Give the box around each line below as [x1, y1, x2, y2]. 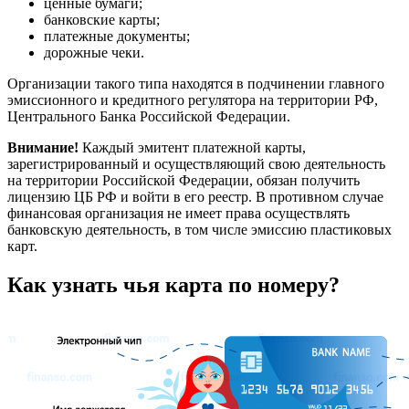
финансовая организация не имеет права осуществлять [7, 204, 350, 221]
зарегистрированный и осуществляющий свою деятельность [7, 155, 385, 172]
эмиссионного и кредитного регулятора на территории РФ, [7, 91, 378, 108]
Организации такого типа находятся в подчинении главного [7, 75, 384, 91]
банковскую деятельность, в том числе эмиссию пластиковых [7, 221, 392, 237]
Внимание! [7, 139, 79, 155]
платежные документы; [44, 27, 190, 44]
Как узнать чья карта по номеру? [7, 272, 340, 297]
